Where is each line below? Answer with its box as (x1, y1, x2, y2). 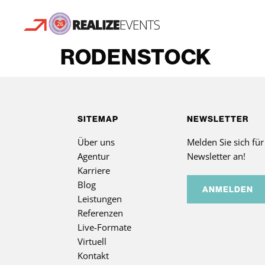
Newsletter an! (187, 150, 246, 162)
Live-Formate (77, 221, 131, 233)
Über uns (77, 135, 115, 148)
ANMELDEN (202, 183, 254, 195)
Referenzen (77, 206, 123, 219)
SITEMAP (77, 113, 118, 124)
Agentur (77, 150, 109, 162)
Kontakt (77, 249, 109, 261)
